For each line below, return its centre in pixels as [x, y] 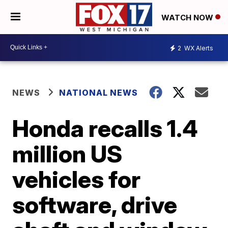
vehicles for [77, 179]
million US [67, 153]
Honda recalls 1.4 [105, 128]
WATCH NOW [188, 17]
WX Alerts [198, 48]
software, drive [95, 204]
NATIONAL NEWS [99, 92]
